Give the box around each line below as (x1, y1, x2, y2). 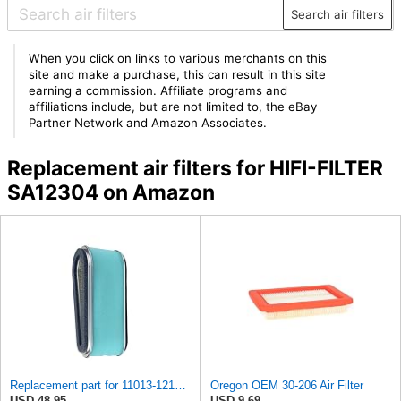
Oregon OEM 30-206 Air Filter (210, 379, 363, 393)
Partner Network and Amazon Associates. (29, 115, 268, 131)
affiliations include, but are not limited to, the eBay (29, 99, 318, 115)
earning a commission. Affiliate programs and (29, 83, 288, 98)
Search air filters (290, 6, 384, 21)
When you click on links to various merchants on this (29, 51, 328, 66)
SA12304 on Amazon (6, 179, 215, 205)
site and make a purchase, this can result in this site (29, 67, 327, 82)
